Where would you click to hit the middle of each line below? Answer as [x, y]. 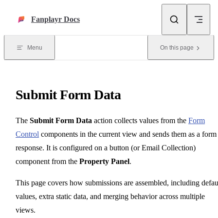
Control [27, 134]
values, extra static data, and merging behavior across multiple [110, 196]
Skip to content [31, 11]
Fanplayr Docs [55, 19]
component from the [47, 161]
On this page [177, 48]
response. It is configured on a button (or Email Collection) [106, 147]
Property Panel [104, 161]
